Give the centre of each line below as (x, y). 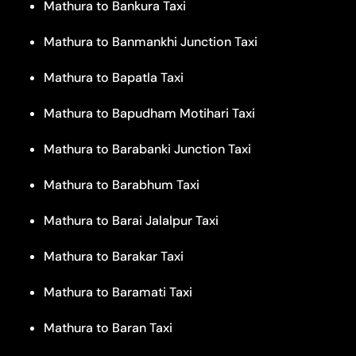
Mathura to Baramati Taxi (118, 292)
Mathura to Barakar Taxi (114, 256)
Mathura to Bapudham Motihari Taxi (149, 113)
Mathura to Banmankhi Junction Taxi (151, 41)
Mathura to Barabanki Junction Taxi (147, 149)
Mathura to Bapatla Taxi (114, 77)
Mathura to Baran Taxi (108, 327)
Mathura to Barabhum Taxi (122, 184)
